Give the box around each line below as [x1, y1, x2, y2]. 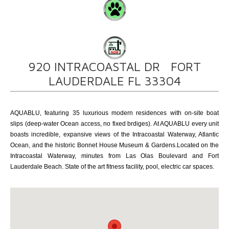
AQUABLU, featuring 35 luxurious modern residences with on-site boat [10, 109, 219, 117]
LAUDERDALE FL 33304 [48, 74, 181, 88]
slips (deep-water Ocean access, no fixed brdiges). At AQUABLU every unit [10, 120, 219, 127]
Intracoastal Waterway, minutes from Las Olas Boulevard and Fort [10, 152, 219, 159]
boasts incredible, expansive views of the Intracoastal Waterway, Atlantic [10, 131, 219, 138]
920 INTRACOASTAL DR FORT [28, 59, 201, 74]
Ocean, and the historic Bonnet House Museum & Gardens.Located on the [10, 142, 219, 149]
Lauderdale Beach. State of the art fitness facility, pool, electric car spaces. [10, 163, 214, 170]
